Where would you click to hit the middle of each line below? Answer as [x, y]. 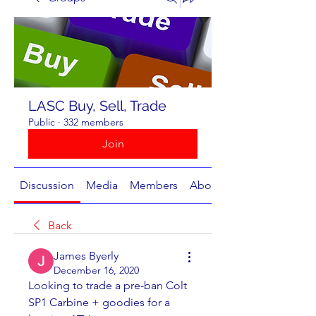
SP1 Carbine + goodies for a [99, 302]
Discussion [47, 185]
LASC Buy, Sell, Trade [97, 106]
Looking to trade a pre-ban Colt [108, 285]
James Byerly [86, 256]
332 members [93, 122]
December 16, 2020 [96, 270]
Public [42, 122]
